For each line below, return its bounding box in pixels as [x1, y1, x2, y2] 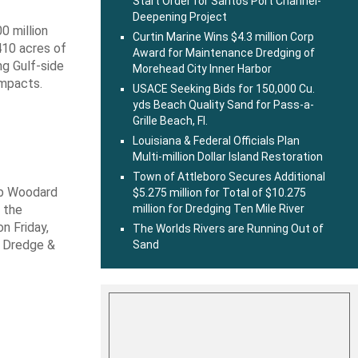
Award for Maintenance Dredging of [133, 46, 315, 59]
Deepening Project [133, 10, 227, 23]
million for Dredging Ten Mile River [133, 202, 304, 215]
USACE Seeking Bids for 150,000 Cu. [133, 82, 315, 95]
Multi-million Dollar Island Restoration [133, 150, 323, 163]
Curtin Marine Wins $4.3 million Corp [133, 30, 314, 43]
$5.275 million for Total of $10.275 [133, 186, 306, 199]
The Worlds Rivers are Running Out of [133, 222, 324, 235]
